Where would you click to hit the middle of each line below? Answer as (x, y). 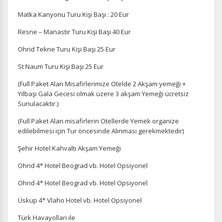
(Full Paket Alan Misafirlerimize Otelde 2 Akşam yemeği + (102, 84)
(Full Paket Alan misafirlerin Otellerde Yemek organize (98, 121)
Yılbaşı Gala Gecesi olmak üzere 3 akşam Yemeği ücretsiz (103, 94)
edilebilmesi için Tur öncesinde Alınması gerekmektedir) (101, 131)
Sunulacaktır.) (38, 104)
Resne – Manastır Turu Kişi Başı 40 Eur (74, 32)
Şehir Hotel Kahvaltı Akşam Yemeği (69, 148)
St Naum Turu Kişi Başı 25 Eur (61, 66)
